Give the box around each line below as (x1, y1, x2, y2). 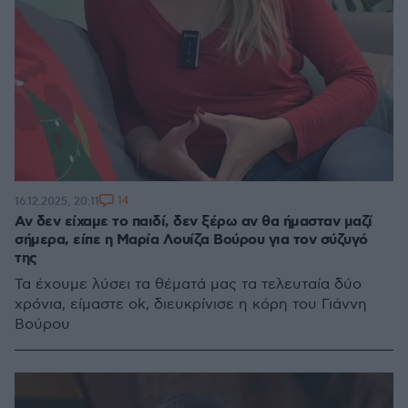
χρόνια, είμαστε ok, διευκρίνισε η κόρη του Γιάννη (15, 296, 367, 313)
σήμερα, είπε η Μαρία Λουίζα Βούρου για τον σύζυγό (15, 230, 368, 250)
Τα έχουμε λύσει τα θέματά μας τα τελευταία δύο (15, 276, 362, 293)
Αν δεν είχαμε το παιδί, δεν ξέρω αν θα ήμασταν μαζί (15, 212, 372, 231)
